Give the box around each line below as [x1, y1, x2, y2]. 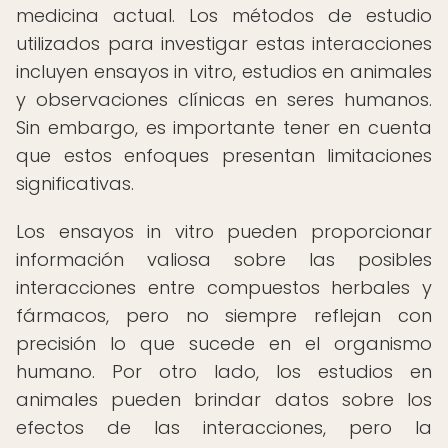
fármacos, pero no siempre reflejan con [16, 303, 432, 328]
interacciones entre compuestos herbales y [16, 275, 432, 300]
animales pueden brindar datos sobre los [16, 387, 432, 412]
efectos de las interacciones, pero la [16, 415, 432, 440]
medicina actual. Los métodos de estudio [16, 3, 432, 28]
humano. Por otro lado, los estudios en [16, 359, 432, 384]
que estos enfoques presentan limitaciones [16, 143, 432, 168]
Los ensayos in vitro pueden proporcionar [16, 219, 432, 244]
